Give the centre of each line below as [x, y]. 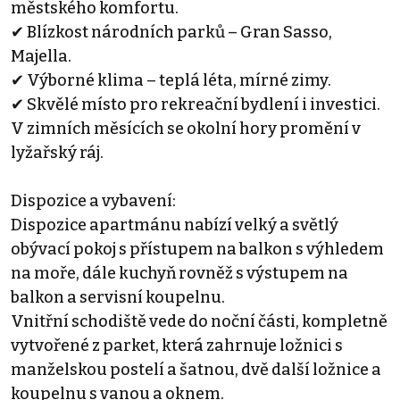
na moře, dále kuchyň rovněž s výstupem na [179, 273]
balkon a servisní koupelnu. [118, 297]
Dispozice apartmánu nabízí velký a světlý [175, 225]
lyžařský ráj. [57, 152]
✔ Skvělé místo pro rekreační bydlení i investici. [196, 104]
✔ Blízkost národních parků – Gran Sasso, [171, 32]
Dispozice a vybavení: [93, 200]
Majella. [41, 56]
